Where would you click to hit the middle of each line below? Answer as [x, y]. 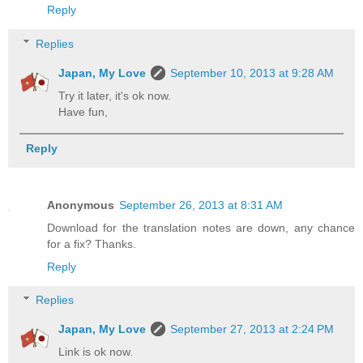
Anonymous [81, 205]
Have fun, [83, 111]
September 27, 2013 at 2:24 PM [252, 329]
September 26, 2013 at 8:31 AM [201, 205]
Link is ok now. [96, 352]
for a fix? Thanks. [92, 243]
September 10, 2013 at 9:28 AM [252, 73]
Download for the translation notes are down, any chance [201, 227]
